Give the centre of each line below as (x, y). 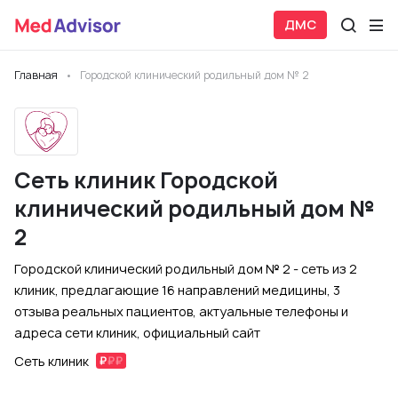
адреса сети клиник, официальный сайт (137, 333)
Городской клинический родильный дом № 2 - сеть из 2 (186, 269)
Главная (36, 75)
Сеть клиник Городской (146, 180)
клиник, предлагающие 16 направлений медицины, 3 (177, 290)
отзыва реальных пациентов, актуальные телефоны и (181, 311)
